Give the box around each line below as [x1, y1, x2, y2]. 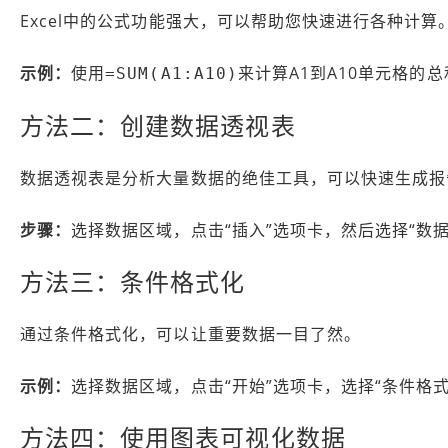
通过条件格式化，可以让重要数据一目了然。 [20, 322, 361, 345]
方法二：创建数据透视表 [20, 108, 296, 142]
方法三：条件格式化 [20, 264, 246, 298]
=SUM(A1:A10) [105, 63, 238, 83]
